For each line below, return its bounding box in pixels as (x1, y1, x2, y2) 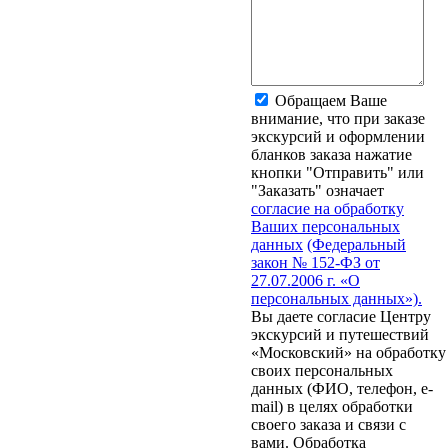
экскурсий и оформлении (251, 127, 425, 145)
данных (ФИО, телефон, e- (251, 379, 433, 397)
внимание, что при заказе (251, 109, 425, 127)
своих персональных (251, 361, 393, 379)
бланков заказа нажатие (251, 145, 412, 163)
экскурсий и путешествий (251, 325, 429, 343)
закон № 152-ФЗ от (251, 253, 380, 271)
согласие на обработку (251, 199, 404, 217)
